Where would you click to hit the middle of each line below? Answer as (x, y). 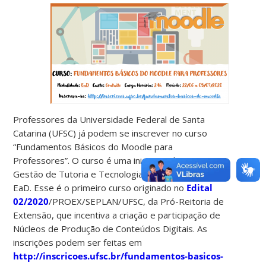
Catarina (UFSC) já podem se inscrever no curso (110, 133)
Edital (200, 187)
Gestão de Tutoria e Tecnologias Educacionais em (115, 174)
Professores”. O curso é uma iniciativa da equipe (112, 160)
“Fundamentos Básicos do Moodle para (93, 146)
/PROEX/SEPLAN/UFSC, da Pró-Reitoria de (137, 201)
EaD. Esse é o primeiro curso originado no (100, 187)
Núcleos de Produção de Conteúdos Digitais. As (110, 228)
